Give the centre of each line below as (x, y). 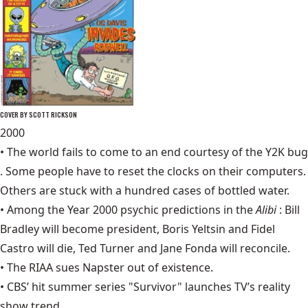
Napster (103, 268)
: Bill (289, 210)
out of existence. (169, 268)
